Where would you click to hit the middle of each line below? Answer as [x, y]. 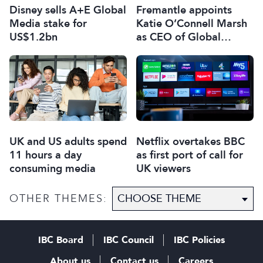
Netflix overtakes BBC [190, 141]
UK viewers [163, 168]
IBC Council [129, 240]
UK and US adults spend [68, 141]
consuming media [53, 168]
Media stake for [48, 23]
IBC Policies [199, 240]
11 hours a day [45, 155]
